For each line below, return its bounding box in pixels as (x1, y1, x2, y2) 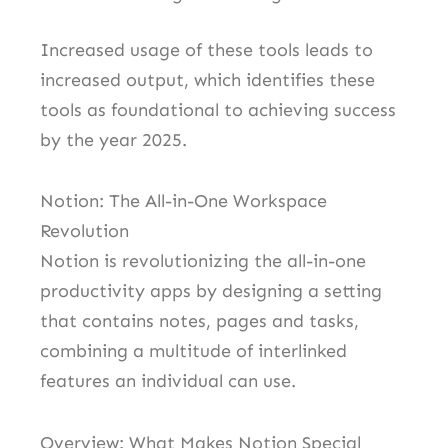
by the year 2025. (40, 128, 187, 151)
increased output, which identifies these (40, 68, 375, 91)
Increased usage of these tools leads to (40, 38, 373, 61)
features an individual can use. (40, 370, 296, 393)
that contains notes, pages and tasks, (40, 310, 359, 333)
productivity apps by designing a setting (40, 280, 382, 303)
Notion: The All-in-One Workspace (40, 190, 327, 213)
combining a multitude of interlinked (40, 340, 347, 363)
